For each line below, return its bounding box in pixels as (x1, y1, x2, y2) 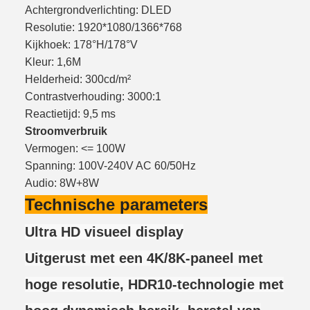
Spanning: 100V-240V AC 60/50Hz (25, 159, 196, 172)
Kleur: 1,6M (25, 55, 81, 68)
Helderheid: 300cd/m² (25, 73, 131, 85)
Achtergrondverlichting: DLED (25, 3, 172, 16)
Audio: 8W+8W (25, 176, 99, 189)
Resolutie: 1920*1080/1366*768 (25, 21, 182, 33)
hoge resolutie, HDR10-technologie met (25, 277, 284, 292)
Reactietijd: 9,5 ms (25, 107, 116, 120)
